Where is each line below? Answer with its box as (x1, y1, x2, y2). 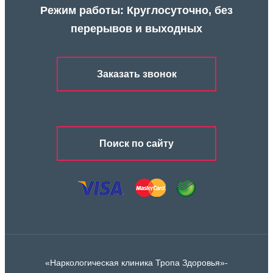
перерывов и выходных (71, 23, 202, 35)
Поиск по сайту (99, 138, 174, 149)
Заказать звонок (96, 68, 177, 79)
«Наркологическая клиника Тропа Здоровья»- (45, 258, 228, 268)
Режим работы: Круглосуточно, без (40, 4, 233, 17)
